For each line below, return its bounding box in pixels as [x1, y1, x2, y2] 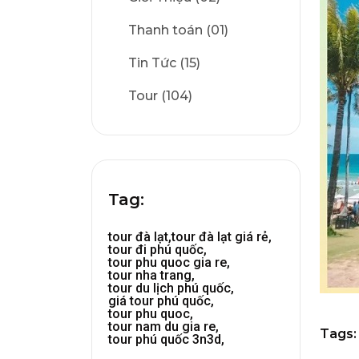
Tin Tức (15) [128, 55, 200, 71]
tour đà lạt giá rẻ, [171, 229, 272, 244]
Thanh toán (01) [128, 22, 228, 38]
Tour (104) [128, 88, 192, 103]
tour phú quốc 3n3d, [108, 332, 224, 347]
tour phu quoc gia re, [108, 255, 230, 270]
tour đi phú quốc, [108, 242, 207, 257]
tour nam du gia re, [108, 319, 219, 334]
